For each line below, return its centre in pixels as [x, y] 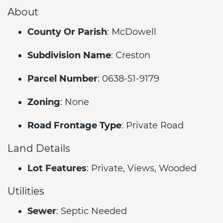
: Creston [131, 55]
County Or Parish [67, 32]
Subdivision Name [69, 55]
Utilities [26, 191]
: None [75, 102]
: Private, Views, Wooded [142, 168]
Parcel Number [62, 79]
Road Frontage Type [74, 125]
